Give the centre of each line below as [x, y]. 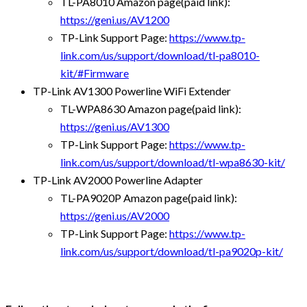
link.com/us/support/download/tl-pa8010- [160, 55]
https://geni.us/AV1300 [115, 126]
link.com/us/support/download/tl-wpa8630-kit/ [173, 162]
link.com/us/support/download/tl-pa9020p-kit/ [172, 251]
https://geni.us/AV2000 [115, 215]
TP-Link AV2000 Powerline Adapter [118, 180]
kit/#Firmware [95, 73]
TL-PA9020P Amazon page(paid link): [149, 197]
